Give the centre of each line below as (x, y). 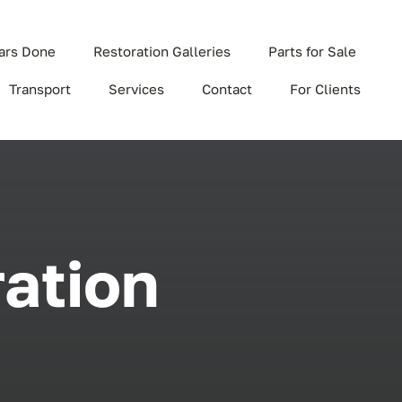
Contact (227, 88)
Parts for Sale (313, 51)
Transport (40, 88)
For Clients (326, 88)
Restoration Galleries (162, 51)
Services (137, 88)
